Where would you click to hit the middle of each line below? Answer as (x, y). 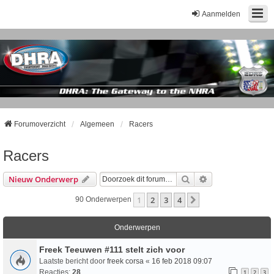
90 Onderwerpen (104, 200)
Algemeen (97, 124)
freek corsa (125, 261)
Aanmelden (221, 14)
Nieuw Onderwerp (43, 180)
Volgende (218, 201)
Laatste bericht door (73, 261)
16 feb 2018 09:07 (182, 261)
